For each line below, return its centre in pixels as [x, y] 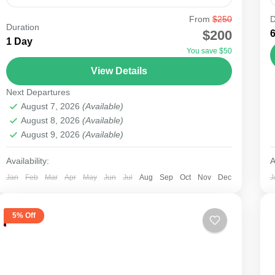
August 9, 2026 [51, 134]
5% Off [24, 216]
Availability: [27, 161]
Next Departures [38, 92]
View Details [119, 71]
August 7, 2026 [51, 106]
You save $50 [209, 51]
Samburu [37, 28]
